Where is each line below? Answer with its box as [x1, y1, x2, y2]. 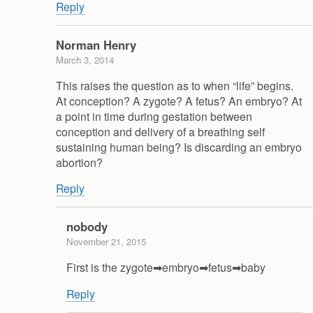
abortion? [56, 154, 103, 170]
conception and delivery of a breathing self [56, 123, 265, 139]
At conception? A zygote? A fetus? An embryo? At [56, 92, 302, 108]
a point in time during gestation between [56, 108, 252, 124]
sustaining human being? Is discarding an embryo [56, 138, 302, 154]
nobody [66, 218, 108, 235]
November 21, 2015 [66, 235, 146, 249]
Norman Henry [56, 36, 136, 53]
